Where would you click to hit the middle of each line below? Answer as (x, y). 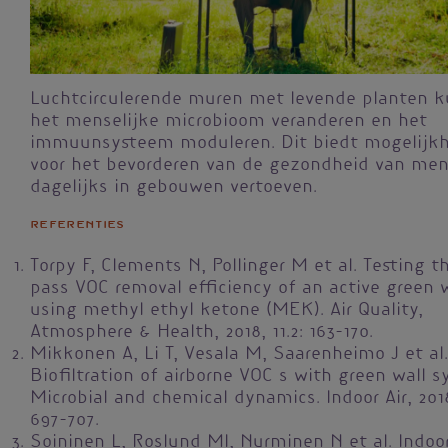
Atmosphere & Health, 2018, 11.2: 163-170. (201, 333)
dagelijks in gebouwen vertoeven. (173, 188)
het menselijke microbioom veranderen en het (228, 122)
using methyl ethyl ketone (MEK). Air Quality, (226, 311)
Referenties (77, 225)
